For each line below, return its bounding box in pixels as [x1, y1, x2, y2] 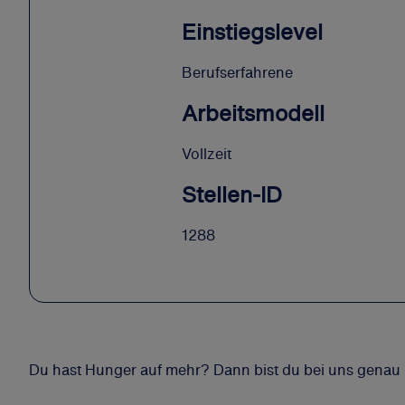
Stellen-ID [182, 177, 282, 211]
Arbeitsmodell [182, 96, 325, 129]
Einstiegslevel [182, 15, 323, 49]
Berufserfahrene [182, 61, 293, 84]
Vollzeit [182, 142, 231, 165]
